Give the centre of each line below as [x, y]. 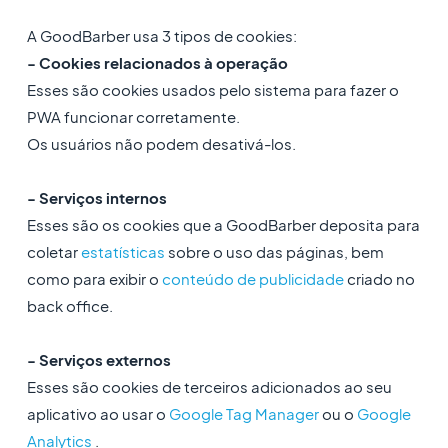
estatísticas [122, 251]
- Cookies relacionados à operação [157, 62]
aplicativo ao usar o [97, 413]
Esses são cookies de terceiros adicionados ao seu [209, 386]
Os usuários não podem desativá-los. [161, 143]
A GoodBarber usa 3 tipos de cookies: [161, 35]
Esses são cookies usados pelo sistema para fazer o [212, 89]
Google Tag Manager [243, 413]
